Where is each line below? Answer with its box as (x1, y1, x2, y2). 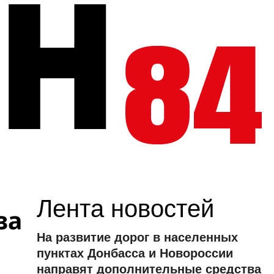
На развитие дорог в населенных (36, 228, 238, 245)
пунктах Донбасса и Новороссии (36, 243, 233, 261)
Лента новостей (36, 189, 214, 224)
